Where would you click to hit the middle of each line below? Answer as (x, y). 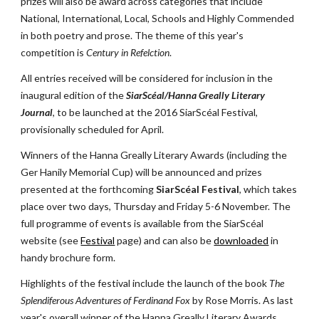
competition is (54, 52)
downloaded (241, 240)
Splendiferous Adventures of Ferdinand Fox (106, 300)
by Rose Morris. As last (242, 300)
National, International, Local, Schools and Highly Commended (158, 18)
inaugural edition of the (74, 95)
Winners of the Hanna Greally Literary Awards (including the (154, 155)
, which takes (268, 189)
